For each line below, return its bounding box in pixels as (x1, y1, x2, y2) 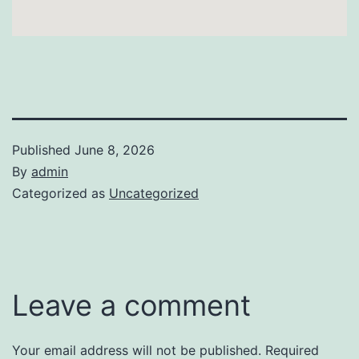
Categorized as (12, 184, 109, 201)
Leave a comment (12, 287, 251, 323)
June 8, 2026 (75, 141, 155, 158)
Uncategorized (109, 184, 199, 201)
